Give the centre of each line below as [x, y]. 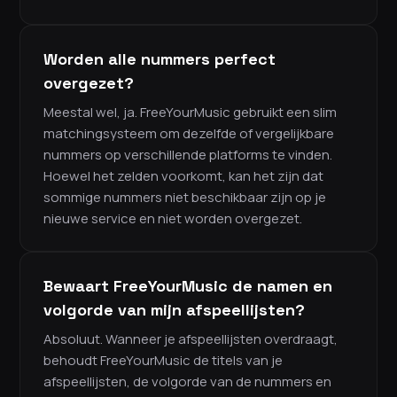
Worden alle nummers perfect [160, 59]
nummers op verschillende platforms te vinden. [188, 155]
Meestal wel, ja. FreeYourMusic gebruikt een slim [190, 113]
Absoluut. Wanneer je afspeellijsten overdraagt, [191, 339]
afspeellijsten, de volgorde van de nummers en [187, 382]
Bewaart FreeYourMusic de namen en [188, 286]
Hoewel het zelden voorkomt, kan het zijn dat [183, 176]
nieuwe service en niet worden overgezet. [173, 219]
